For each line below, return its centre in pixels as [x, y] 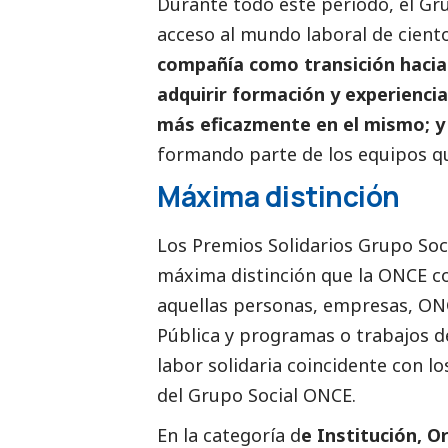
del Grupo [202, 395]
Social [273, 395]
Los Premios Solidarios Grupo [287, 245]
